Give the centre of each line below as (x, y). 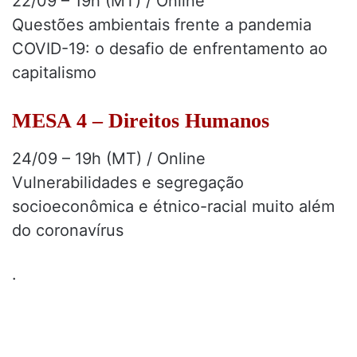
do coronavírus (68, 230)
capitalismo (54, 72)
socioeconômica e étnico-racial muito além (173, 206)
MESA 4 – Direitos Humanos (141, 120)
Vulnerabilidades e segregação (128, 182)
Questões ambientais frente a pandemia (162, 24)
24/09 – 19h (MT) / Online (109, 158)
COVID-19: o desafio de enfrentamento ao (170, 48)
